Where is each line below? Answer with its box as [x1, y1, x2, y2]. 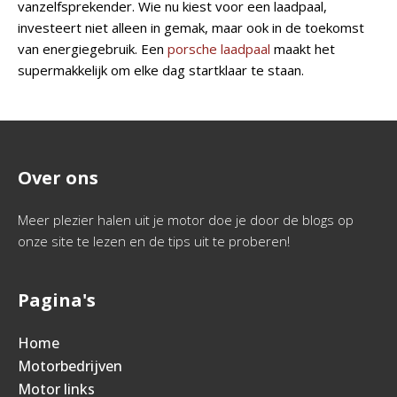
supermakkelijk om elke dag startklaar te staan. [18, 61, 307, 80]
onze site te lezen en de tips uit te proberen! [18, 232, 290, 251]
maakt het [270, 40, 335, 58]
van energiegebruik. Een [18, 40, 167, 58]
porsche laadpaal [167, 40, 270, 58]
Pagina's [18, 288, 96, 313]
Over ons [18, 166, 98, 191]
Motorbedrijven [18, 356, 122, 377]
